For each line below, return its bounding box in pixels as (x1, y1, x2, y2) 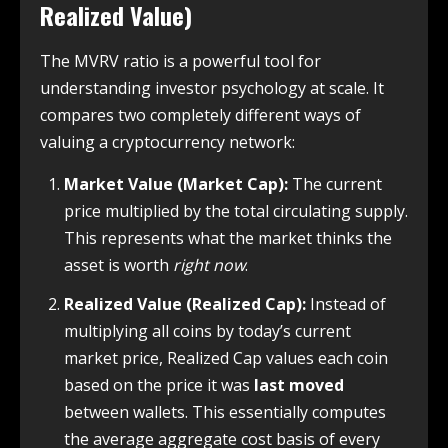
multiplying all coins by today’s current (64, 320, 351, 343)
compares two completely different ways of (40, 104, 361, 127)
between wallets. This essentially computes (64, 401, 386, 424)
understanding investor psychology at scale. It (40, 77, 384, 100)
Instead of (306, 293, 386, 316)
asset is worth (64, 254, 173, 277)
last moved (254, 374, 344, 397)
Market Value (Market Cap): (64, 173, 288, 196)
